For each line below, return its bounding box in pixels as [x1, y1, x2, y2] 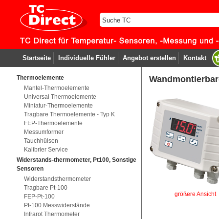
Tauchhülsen [23, 137, 58, 144]
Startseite [22, 54, 51, 62]
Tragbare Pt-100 [23, 184, 67, 191]
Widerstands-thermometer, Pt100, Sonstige [16, 156, 136, 163]
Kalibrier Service [23, 146, 68, 153]
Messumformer [23, 129, 64, 135]
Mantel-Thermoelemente [23, 85, 89, 91]
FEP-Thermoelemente [23, 120, 83, 127]
